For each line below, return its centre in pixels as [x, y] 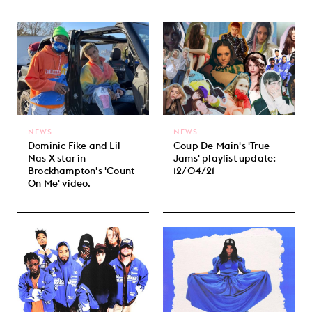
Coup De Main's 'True [221, 145]
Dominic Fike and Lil [74, 145]
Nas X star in [57, 158]
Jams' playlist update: [225, 158]
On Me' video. [60, 183]
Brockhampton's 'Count [81, 170]
